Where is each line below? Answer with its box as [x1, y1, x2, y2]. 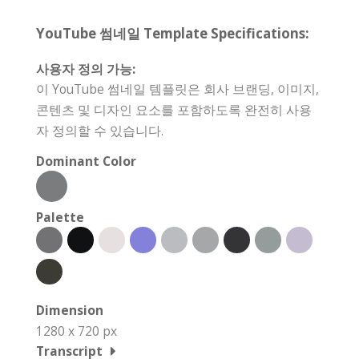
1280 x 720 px [36, 322, 117, 341]
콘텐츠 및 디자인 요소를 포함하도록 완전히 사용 [36, 101, 312, 119]
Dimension [36, 301, 103, 320]
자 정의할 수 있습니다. [36, 122, 163, 140]
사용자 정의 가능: [36, 60, 135, 79]
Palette [36, 208, 84, 227]
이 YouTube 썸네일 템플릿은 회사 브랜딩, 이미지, [36, 80, 319, 99]
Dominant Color [36, 152, 136, 171]
